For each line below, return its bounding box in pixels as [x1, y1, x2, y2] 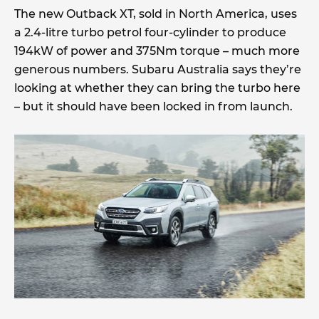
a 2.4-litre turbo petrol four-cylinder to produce [14, 25, 286, 39]
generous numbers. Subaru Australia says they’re [14, 62, 301, 76]
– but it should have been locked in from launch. [14, 99, 293, 113]
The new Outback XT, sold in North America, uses [14, 6, 297, 21]
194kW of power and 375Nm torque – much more [14, 43, 300, 58]
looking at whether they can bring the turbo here [14, 80, 300, 95]
